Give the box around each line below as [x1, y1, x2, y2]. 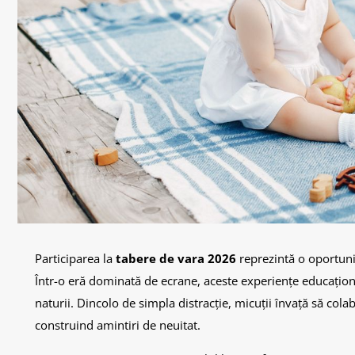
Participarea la [35, 250, 116, 266]
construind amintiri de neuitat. [35, 317, 200, 333]
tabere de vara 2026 [116, 250, 236, 266]
